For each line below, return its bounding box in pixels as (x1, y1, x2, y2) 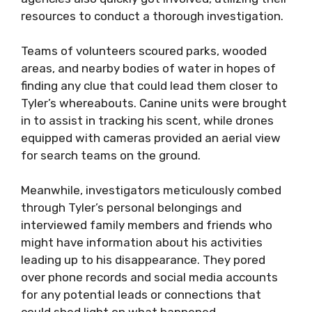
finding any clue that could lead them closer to (21, 79, 278, 93)
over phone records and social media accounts (21, 270, 278, 284)
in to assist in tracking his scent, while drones (21, 114, 274, 127)
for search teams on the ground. (21, 148, 201, 162)
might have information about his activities (21, 235, 263, 249)
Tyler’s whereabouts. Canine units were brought (21, 96, 287, 110)
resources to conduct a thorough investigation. (21, 9, 283, 23)
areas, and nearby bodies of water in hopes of (21, 61, 276, 75)
